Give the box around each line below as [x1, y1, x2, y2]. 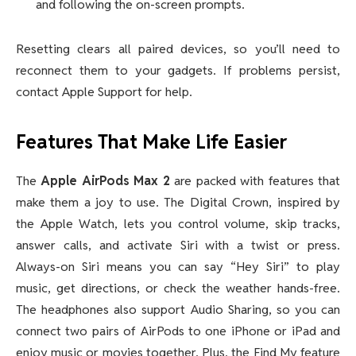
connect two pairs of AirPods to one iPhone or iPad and [16, 323, 340, 340]
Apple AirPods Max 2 [41, 172, 170, 190]
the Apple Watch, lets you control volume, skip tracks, [16, 215, 340, 233]
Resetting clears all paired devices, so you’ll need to [16, 41, 340, 57]
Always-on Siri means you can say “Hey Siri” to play [16, 258, 340, 276]
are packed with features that [169, 172, 341, 190]
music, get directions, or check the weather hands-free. [16, 280, 340, 297]
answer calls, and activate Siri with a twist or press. [16, 237, 340, 254]
